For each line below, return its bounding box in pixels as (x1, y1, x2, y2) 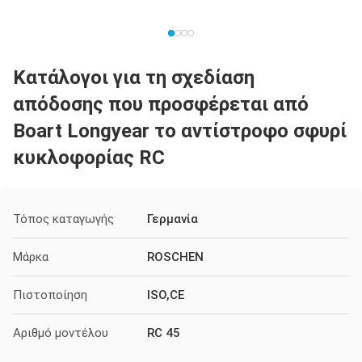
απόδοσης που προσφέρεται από (13, 93, 309, 116)
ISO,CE (147, 288, 184, 302)
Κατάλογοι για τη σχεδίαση (13, 66, 255, 89)
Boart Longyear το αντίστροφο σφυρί (13, 120, 347, 142)
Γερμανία (147, 212, 198, 226)
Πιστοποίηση (13, 288, 87, 302)
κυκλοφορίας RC (13, 146, 165, 169)
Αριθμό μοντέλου (13, 326, 108, 340)
